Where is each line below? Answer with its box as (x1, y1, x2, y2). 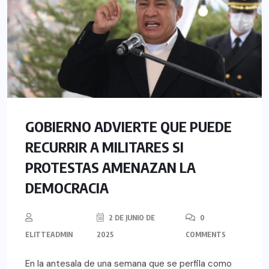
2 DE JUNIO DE (107, 213, 156, 222)
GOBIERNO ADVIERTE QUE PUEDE (25, 116, 232, 135)
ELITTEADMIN (25, 229, 73, 239)
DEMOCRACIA (25, 178, 109, 196)
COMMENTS (185, 229, 226, 239)
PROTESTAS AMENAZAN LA (25, 157, 196, 176)
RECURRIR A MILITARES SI (25, 137, 184, 156)
